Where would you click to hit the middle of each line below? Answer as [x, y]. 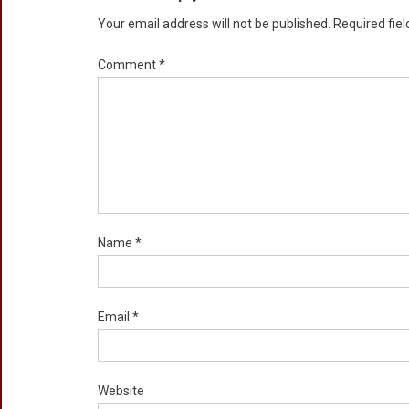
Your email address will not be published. [214, 24]
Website [121, 391]
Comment [128, 65]
